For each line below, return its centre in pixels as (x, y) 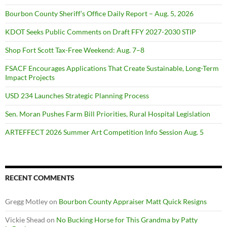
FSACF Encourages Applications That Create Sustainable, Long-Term (112, 68)
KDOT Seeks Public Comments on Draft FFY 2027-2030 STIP (101, 31)
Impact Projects (30, 77)
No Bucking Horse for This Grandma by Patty (127, 219)
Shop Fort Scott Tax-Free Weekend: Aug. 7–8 (75, 50)
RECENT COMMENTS (40, 177)
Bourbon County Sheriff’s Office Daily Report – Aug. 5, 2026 (99, 13)
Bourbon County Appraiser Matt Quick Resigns (133, 201)
